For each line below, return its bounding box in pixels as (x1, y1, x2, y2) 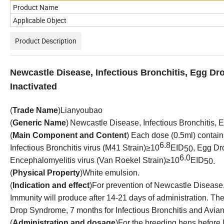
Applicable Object (13, 15, 66, 25)
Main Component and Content (12, 130, 126, 139)
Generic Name (12, 118, 66, 127)
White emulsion (82, 168, 137, 177)
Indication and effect (12, 180, 89, 189)
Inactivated (10, 81, 57, 91)
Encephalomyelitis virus (10, 155, 94, 164)
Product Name (13, 2, 58, 12)
